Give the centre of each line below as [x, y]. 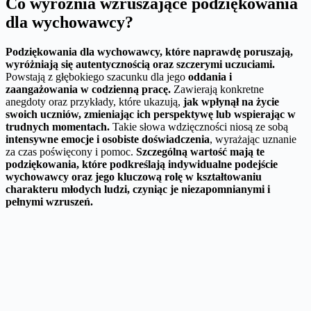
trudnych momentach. [58, 126]
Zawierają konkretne [217, 89]
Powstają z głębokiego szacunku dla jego [97, 76]
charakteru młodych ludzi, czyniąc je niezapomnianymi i [138, 189]
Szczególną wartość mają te [200, 151]
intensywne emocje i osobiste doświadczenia [108, 139]
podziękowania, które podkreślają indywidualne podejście [142, 164]
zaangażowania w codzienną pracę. [88, 89]
